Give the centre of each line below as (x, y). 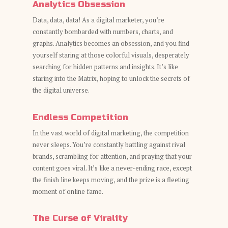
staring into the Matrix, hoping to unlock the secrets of (111, 78)
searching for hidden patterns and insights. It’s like (105, 67)
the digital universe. (61, 90)
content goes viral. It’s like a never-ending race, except (112, 168)
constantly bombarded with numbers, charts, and (103, 32)
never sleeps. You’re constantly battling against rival (109, 144)
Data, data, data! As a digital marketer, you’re (98, 20)
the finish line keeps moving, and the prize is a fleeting (111, 179)
